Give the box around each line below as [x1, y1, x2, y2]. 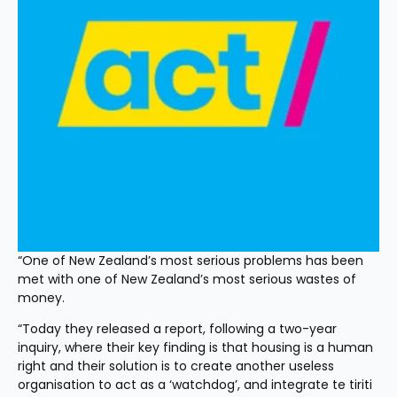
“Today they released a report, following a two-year [18, 320, 337, 338]
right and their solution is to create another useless [18, 357, 334, 375]
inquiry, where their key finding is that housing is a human [18, 339, 373, 356]
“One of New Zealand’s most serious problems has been [18, 252, 363, 269]
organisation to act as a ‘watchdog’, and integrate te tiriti [18, 376, 372, 393]
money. [18, 289, 65, 307]
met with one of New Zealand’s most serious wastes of [18, 270, 356, 288]
